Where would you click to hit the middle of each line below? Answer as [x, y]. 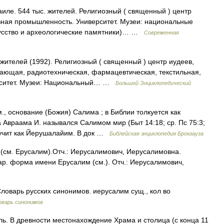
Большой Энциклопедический [153, 83]
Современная [161, 32]
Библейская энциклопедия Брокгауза [156, 133]
